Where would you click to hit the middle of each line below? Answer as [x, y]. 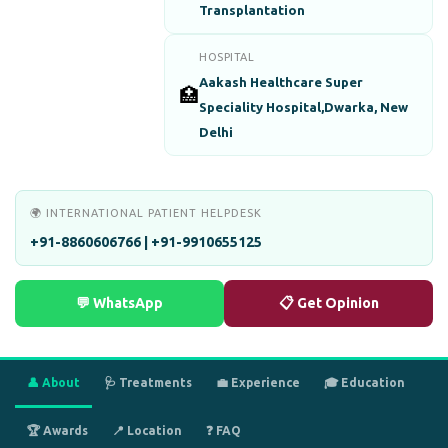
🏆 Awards [57, 430]
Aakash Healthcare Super [281, 82]
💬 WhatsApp [119, 303]
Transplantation [252, 10]
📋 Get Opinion [328, 303]
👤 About [53, 382]
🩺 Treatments [148, 382]
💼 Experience [258, 382]
